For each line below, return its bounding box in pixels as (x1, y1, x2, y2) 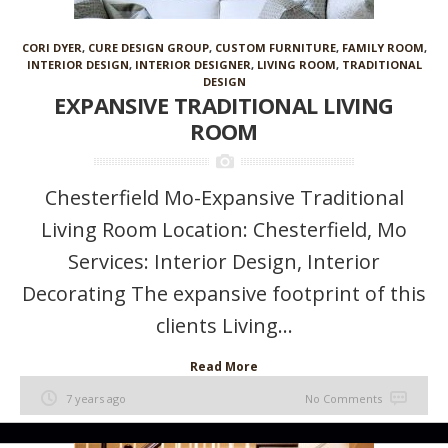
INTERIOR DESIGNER (134, 57, 251, 72)
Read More (190, 358, 258, 375)
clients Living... (155, 312, 293, 339)
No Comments (305, 391, 382, 406)
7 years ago (66, 391, 126, 406)
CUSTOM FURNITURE (214, 40, 336, 55)
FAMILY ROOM (341, 40, 424, 55)
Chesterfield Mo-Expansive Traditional (44, 184, 404, 211)
